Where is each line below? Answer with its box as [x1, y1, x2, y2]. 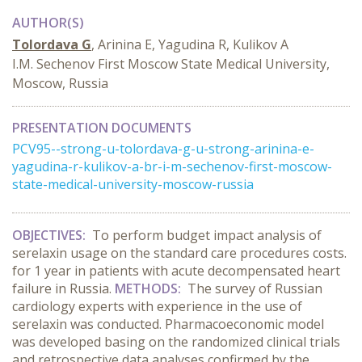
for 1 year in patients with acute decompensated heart [12, 262, 340, 280]
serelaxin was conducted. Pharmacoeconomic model [12, 315, 324, 333]
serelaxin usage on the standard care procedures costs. [12, 244, 347, 262]
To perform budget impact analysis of [92, 226, 322, 244]
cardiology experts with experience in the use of [12, 297, 302, 315]
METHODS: [115, 280, 184, 297]
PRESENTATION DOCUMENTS [12, 119, 192, 137]
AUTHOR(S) [12, 14, 84, 32]
